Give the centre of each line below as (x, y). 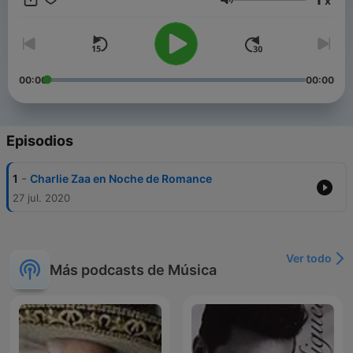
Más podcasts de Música (133, 269)
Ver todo (309, 258)
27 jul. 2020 (41, 198)
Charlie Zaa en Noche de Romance (121, 179)
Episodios (40, 141)
